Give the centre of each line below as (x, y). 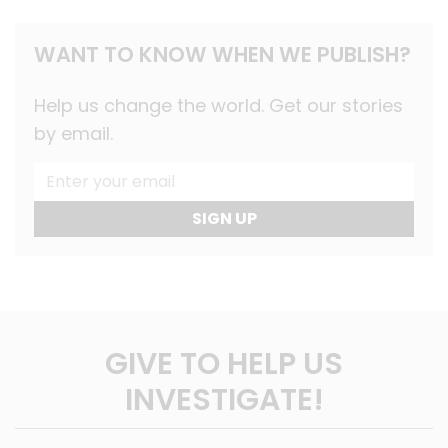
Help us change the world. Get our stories (218, 105)
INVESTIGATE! (224, 399)
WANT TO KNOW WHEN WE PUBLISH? (222, 54)
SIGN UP (224, 218)
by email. (73, 133)
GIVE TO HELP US (224, 363)
